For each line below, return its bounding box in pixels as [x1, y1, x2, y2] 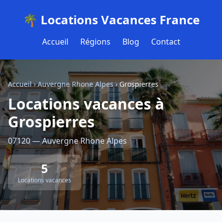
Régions [80, 36, 111, 47]
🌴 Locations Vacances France [22, 11, 200, 28]
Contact [151, 36, 180, 47]
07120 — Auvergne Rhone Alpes [8, 135, 127, 146]
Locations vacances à [8, 94, 164, 114]
